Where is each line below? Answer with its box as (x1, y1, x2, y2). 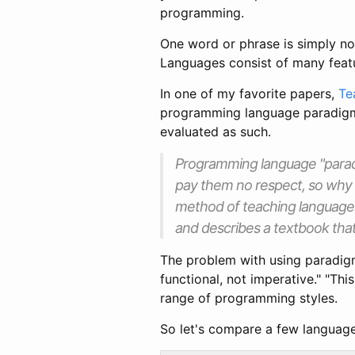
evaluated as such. (160, 123, 271, 139)
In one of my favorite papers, (160, 85, 338, 101)
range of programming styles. (160, 289, 338, 306)
